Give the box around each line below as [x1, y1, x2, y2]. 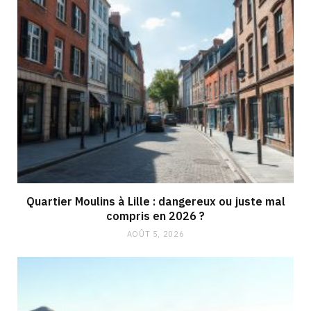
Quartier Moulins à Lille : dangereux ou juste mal [26, 194, 285, 208]
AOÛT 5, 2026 [126, 228, 185, 239]
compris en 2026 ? [106, 208, 205, 223]
